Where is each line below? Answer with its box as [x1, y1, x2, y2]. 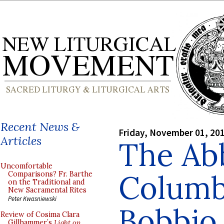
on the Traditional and [8, 177, 85, 186]
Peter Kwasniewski [8, 194, 56, 202]
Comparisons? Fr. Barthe [8, 169, 92, 178]
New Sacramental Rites [8, 185, 86, 194]
